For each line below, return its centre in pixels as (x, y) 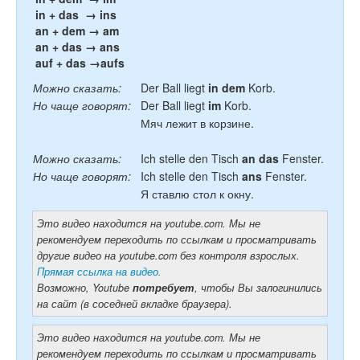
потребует (164, 288)
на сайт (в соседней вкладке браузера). (135, 304)
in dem (225, 88)
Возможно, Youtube (85, 288)
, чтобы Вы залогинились (258, 288)
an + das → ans (76, 47)
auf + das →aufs (78, 63)
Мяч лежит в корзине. (197, 123)
